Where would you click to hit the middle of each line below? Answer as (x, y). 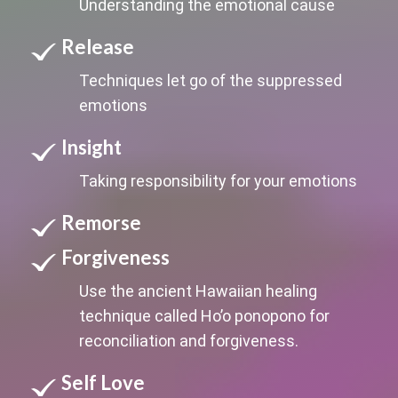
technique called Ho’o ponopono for (204, 315)
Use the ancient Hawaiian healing (198, 291)
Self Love (103, 382)
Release (97, 46)
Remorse (101, 222)
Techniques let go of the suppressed (210, 80)
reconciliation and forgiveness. (188, 340)
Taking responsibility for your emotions (218, 180)
